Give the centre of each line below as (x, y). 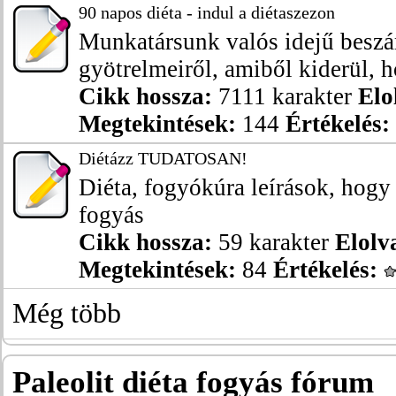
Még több (67, 313)
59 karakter (274, 242)
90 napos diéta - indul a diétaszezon (207, 12)
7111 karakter (285, 96)
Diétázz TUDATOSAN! (163, 158)
